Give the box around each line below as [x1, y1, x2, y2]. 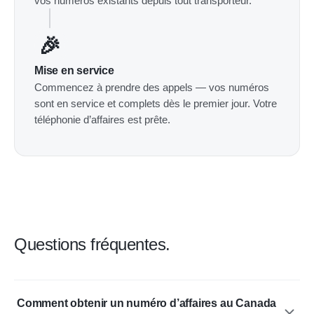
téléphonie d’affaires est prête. [34, 114, 170, 125]
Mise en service [34, 64, 114, 76]
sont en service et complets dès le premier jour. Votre [34, 97, 277, 109]
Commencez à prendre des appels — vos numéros [34, 81, 269, 93]
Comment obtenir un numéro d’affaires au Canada [17, 297, 277, 309]
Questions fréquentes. [14, 235, 170, 254]
